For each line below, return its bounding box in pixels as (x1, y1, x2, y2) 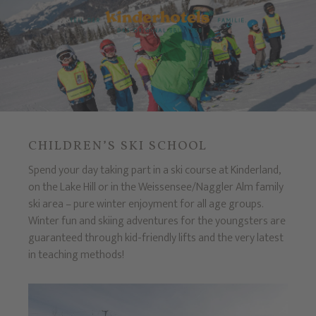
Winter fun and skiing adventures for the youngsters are (28, 211, 286, 231)
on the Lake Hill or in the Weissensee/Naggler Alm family (28, 177, 284, 197)
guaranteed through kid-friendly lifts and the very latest (28, 228, 284, 248)
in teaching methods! (28, 245, 124, 265)
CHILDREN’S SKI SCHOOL (28, 137, 207, 155)
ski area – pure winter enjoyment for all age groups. (28, 194, 264, 214)
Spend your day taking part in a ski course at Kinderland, (28, 160, 281, 180)
